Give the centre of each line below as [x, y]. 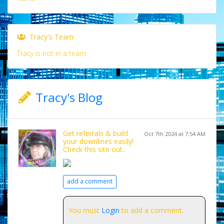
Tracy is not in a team [51, 53]
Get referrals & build [95, 133]
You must [85, 210]
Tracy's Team [50, 37]
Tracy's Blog [69, 97]
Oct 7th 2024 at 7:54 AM [175, 133]
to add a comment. [151, 210]
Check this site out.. [94, 149]
